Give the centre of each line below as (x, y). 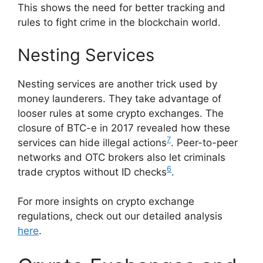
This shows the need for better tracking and (122, 8)
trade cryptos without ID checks (92, 172)
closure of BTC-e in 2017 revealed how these (124, 128)
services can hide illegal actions (92, 142)
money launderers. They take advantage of (119, 98)
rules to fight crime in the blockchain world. (119, 23)
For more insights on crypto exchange (106, 202)
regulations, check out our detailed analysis (120, 216)
